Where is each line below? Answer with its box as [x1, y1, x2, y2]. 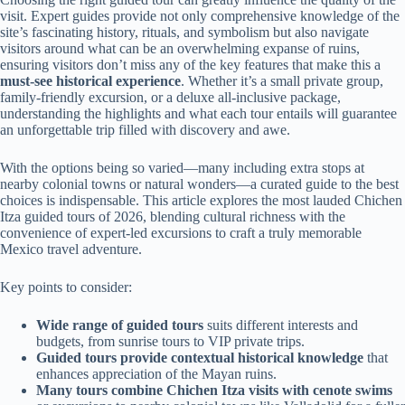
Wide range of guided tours [36, 317, 203, 334]
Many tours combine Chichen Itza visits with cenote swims [36, 382, 392, 399]
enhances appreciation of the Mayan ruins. [36, 366, 277, 382]
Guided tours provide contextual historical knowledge [36, 350, 363, 366]
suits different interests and [203, 317, 358, 334]
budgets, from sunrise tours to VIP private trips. [36, 334, 305, 350]
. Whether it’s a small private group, [181, 73, 383, 89]
